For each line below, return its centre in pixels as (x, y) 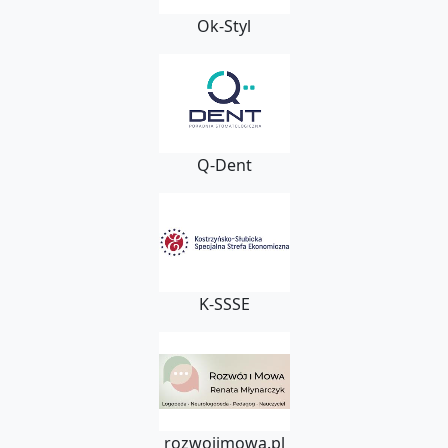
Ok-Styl (224, 26)
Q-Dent (224, 165)
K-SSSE (224, 304)
